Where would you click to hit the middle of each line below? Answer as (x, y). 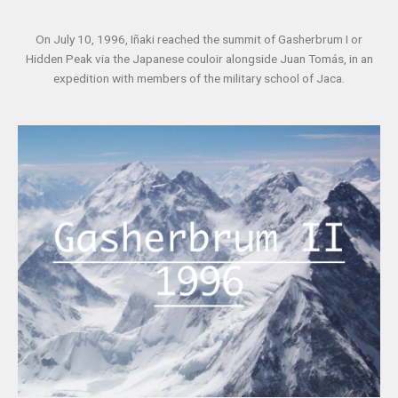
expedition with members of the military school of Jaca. (199, 79)
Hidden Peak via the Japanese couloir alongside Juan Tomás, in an (199, 59)
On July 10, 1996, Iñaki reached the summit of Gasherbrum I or (199, 40)
